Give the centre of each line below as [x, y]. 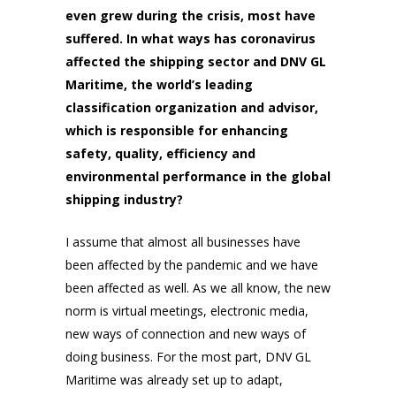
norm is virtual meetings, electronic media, [187, 311]
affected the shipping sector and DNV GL [196, 62]
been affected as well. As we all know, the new [198, 288]
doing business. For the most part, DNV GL [188, 357]
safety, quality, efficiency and [160, 154]
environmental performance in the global [198, 177]
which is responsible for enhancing [177, 131]
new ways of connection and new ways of [186, 334]
